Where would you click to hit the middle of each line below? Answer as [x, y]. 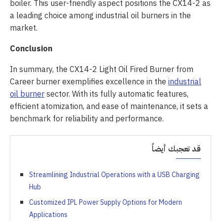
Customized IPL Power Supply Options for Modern [106, 202]
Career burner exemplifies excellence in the [89, 82]
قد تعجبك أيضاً [176, 149]
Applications [48, 215]
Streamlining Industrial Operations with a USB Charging [114, 175]
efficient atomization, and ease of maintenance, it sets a [109, 106]
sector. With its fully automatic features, [116, 94]
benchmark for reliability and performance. [87, 119]
